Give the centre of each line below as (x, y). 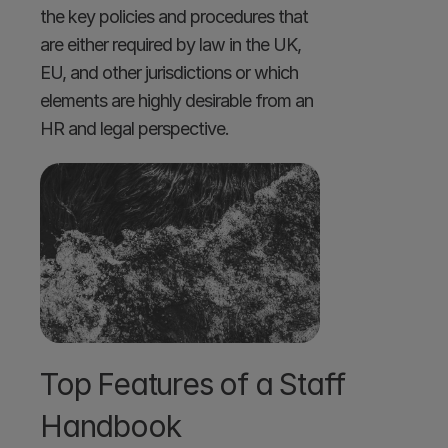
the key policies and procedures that (174, 16)
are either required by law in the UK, (170, 44)
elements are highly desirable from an (176, 100)
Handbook (110, 426)
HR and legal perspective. (136, 128)
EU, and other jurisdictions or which (169, 72)
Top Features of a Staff (192, 384)
